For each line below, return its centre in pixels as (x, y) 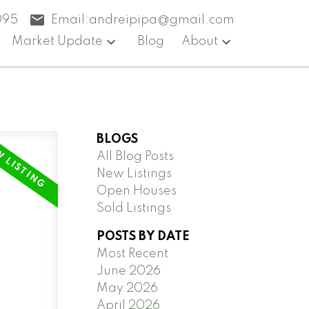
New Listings (134, 173)
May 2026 (128, 288)
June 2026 (129, 271)
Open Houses (137, 191)
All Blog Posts (136, 156)
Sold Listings (134, 208)
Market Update (58, 41)
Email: (70, 20)
